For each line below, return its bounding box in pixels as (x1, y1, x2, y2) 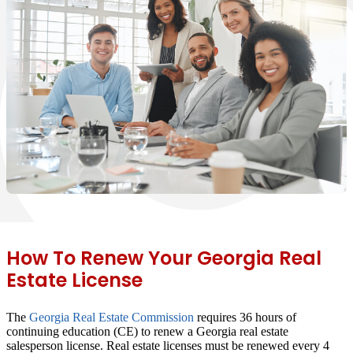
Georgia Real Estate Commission (29, 310, 194, 324)
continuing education (6, 324, 110, 338)
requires (194, 310, 240, 324)
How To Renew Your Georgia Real (6, 244, 321, 271)
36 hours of (240, 310, 296, 324)
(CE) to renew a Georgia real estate (110, 324, 288, 338)
